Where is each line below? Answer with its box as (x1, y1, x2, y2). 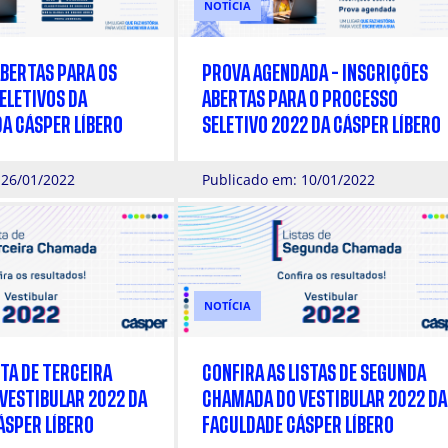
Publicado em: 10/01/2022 (202, 170, 375, 190)
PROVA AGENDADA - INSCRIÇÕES (202, 64, 428, 84)
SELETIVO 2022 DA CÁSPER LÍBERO (202, 116, 441, 136)
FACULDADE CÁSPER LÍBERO (202, 415, 394, 435)
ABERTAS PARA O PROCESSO (202, 90, 398, 110)
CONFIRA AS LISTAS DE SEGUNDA (202, 363, 426, 383)
